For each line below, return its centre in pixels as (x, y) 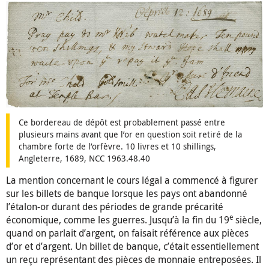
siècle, (247, 220)
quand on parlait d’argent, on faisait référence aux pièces (127, 233)
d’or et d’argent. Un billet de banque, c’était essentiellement (132, 246)
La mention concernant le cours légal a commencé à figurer (132, 180)
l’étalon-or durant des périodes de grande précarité (115, 207)
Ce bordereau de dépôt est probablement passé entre (122, 122)
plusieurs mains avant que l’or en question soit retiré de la (130, 134)
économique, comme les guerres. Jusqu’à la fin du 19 (118, 220)
